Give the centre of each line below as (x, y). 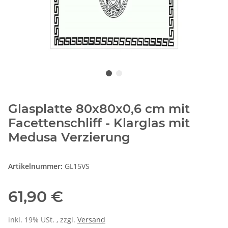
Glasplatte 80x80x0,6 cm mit (99, 108)
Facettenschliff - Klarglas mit (99, 123)
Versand (91, 219)
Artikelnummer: (36, 166)
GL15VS (77, 166)
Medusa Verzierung (69, 137)
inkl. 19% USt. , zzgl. (43, 219)
